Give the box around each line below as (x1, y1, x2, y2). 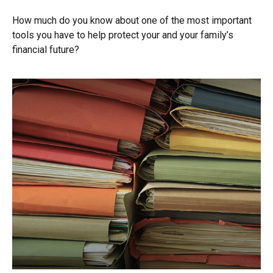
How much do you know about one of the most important (12, 14, 252, 26)
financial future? (12, 43, 79, 55)
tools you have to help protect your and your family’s (12, 29, 233, 41)
